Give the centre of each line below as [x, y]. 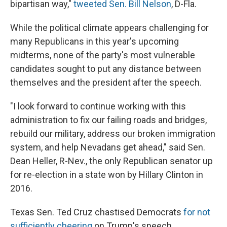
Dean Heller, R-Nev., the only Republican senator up [111, 161]
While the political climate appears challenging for [109, 27]
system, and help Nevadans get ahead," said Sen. [108, 147]
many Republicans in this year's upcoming [94, 41]
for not [197, 212]
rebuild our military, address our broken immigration [113, 133]
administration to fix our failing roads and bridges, [108, 120]
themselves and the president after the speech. [106, 82]
